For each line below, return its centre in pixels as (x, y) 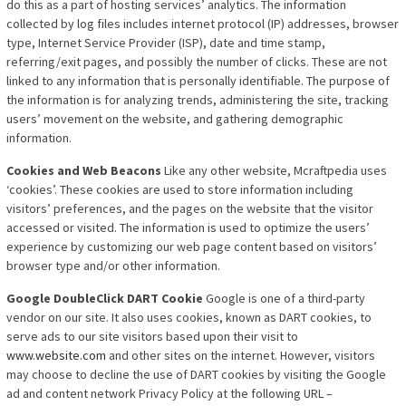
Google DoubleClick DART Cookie (105, 299)
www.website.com (56, 356)
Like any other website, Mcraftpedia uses (274, 171)
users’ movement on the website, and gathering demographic (175, 119)
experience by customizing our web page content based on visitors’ (192, 247)
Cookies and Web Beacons (84, 171)
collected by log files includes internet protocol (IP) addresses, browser (203, 24)
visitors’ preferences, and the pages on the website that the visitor (190, 209)
